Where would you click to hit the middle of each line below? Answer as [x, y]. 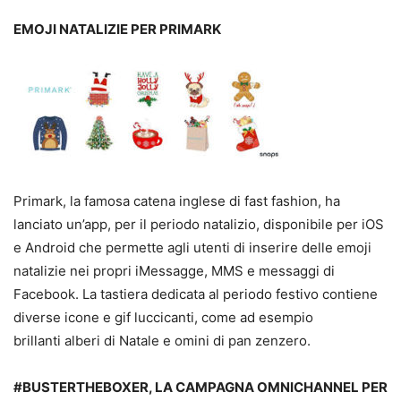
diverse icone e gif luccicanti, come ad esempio [163, 317]
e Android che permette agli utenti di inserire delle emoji [192, 247]
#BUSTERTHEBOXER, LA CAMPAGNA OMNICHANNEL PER [200, 387]
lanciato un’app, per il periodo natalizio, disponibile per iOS [199, 224]
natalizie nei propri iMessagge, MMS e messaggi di [174, 270]
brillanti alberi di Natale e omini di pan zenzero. [162, 340]
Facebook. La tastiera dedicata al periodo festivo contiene [196, 294]
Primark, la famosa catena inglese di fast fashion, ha [177, 200]
